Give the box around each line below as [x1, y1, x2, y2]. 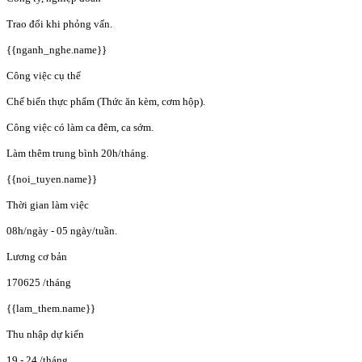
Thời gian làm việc [6, 199, 89, 212]
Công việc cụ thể [6, 69, 81, 82]
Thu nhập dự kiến [6, 328, 84, 341]
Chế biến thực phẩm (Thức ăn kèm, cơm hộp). [6, 95, 205, 108]
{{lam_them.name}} [6, 302, 95, 315]
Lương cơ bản [6, 250, 67, 263]
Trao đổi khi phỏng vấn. [6, 18, 112, 31]
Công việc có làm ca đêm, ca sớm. [6, 121, 154, 134]
